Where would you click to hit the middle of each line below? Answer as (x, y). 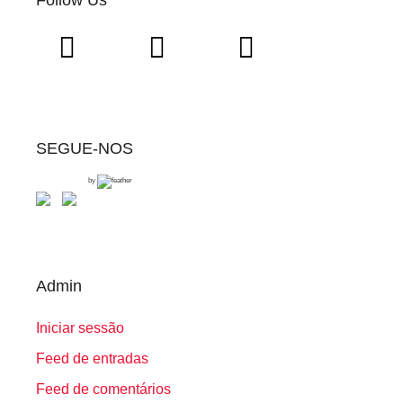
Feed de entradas (92, 359)
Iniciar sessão (80, 327)
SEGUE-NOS (85, 149)
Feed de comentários (103, 390)
